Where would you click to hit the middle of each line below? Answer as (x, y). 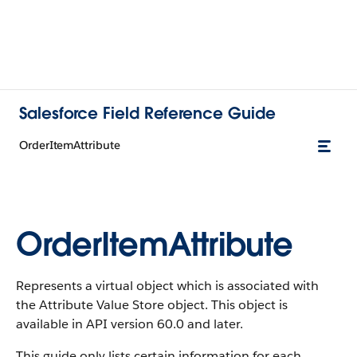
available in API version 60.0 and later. (129, 324)
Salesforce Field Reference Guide (147, 113)
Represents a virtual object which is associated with (167, 286)
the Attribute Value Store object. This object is (152, 305)
